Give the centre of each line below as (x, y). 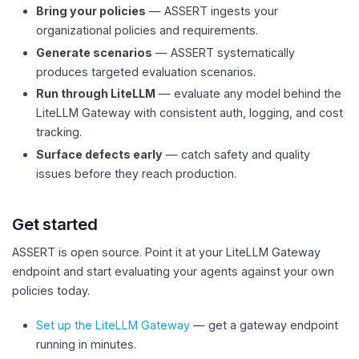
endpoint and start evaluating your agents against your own (173, 271)
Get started (55, 224)
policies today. (51, 290)
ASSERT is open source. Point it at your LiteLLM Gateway (166, 252)
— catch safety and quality (236, 154)
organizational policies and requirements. (147, 30)
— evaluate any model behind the (248, 94)
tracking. (59, 132)
